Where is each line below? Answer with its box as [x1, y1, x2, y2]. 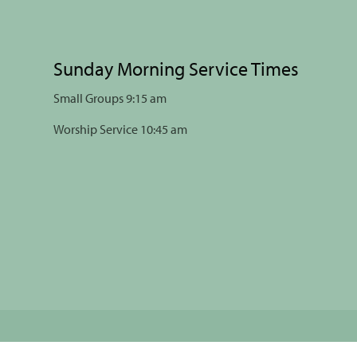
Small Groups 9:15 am [53, 90, 167, 106]
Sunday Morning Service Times [53, 57, 299, 80]
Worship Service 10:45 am [53, 121, 187, 137]
